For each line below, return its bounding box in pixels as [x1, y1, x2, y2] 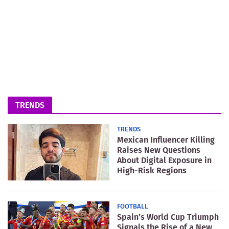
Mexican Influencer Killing [117, 134, 215, 145]
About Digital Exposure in [117, 155, 212, 165]
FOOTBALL [117, 202, 148, 210]
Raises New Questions [117, 145, 200, 155]
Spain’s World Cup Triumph [117, 212, 219, 222]
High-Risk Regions [117, 165, 187, 175]
